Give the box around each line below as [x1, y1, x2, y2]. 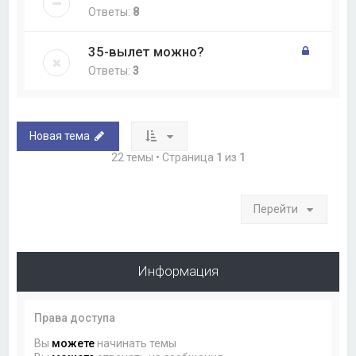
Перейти [253, 202, 298, 215]
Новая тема [29, 129, 91, 142]
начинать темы [95, 336, 177, 350]
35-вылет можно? [88, 43, 205, 60]
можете [52, 336, 95, 350]
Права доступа [34, 311, 116, 324]
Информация [137, 262, 219, 279]
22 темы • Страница [110, 150, 216, 164]
